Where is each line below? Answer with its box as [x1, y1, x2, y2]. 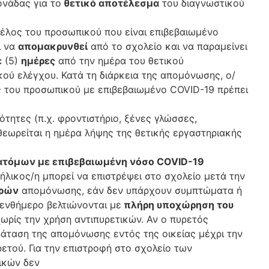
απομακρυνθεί [18, 40, 88, 52]
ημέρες [21, 55, 55, 67]
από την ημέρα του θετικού [55, 55, 184, 67]
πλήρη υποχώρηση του [121, 199, 234, 211]
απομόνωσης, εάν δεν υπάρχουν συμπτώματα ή [19, 184, 242, 196]
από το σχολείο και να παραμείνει [88, 40, 247, 52]
